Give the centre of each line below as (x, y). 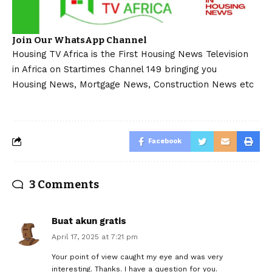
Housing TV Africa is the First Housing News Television (130, 54)
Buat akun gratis (89, 221)
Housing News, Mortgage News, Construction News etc (133, 84)
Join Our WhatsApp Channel (80, 40)
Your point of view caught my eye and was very (137, 257)
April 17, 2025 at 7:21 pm (95, 236)
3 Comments (64, 184)
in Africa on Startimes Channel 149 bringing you (114, 69)
